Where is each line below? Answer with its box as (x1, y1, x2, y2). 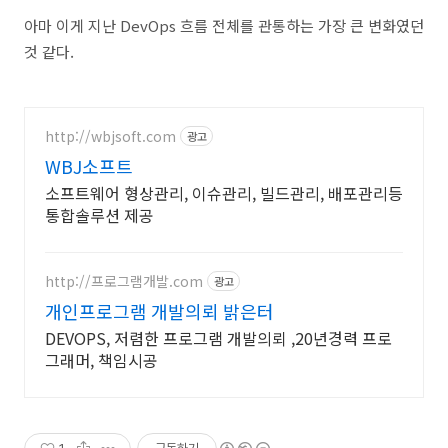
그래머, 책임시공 (45, 348, 158, 372)
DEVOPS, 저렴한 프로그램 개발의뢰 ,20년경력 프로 (45, 326, 392, 350)
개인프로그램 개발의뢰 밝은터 (45, 298, 274, 324)
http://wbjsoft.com (45, 125, 176, 146)
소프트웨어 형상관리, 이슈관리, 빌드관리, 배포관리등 (45, 181, 403, 205)
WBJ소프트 (45, 153, 133, 179)
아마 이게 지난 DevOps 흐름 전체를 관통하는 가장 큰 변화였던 (24, 15, 424, 36)
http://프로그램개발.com (45, 270, 203, 291)
